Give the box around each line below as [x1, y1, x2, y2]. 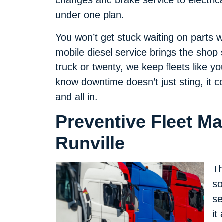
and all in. [55, 91, 98, 102]
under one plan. [55, 9, 124, 21]
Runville [55, 133, 125, 154]
